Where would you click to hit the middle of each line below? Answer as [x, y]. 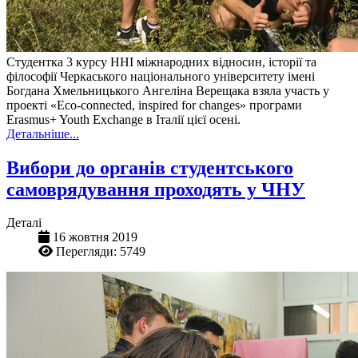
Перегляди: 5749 [101, 252]
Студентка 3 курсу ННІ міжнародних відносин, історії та [161, 62]
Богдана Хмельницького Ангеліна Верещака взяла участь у [168, 90]
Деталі [24, 223]
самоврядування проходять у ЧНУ [156, 189]
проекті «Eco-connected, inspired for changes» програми [154, 105]
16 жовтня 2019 [95, 237]
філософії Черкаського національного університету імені [161, 76]
